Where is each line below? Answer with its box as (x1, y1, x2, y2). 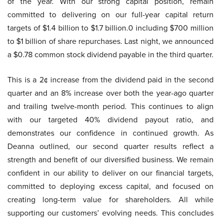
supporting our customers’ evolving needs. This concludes (7, 207, 214, 219)
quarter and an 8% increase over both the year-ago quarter (7, 87, 214, 99)
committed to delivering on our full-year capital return (7, 9, 214, 20)
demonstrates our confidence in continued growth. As (7, 127, 214, 139)
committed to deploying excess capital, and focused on (7, 181, 214, 192)
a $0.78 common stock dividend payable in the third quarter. (7, 49, 214, 60)
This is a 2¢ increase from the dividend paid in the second (7, 74, 214, 85)
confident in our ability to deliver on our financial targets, (7, 167, 214, 179)
